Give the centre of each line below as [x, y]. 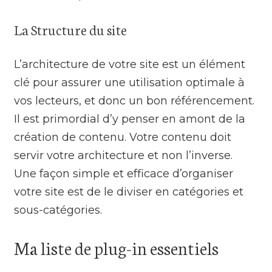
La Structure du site [71, 29]
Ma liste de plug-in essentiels [117, 247]
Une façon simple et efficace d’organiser [124, 173]
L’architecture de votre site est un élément [130, 64]
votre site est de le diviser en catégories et [129, 192]
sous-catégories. [58, 210]
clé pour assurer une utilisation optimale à [130, 82]
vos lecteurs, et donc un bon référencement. [134, 100]
